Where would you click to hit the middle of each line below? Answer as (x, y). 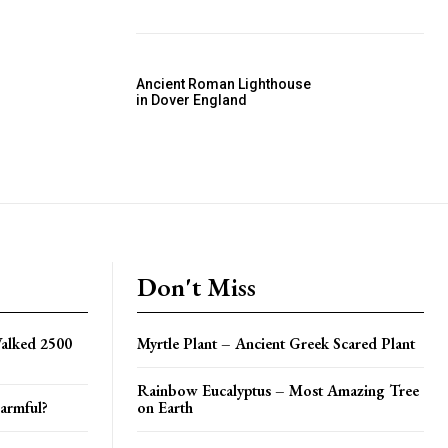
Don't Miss (196, 286)
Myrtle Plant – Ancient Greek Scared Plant (276, 343)
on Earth (165, 407)
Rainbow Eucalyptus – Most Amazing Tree (278, 390)
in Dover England (191, 99)
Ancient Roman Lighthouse (223, 83)
